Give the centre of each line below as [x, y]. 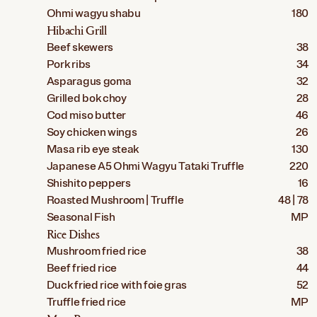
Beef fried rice [81, 269]
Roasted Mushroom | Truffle [115, 201]
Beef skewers [80, 48]
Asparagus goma [89, 82]
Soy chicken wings [92, 133]
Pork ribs [68, 65]
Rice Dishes [73, 234]
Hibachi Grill [76, 30]
